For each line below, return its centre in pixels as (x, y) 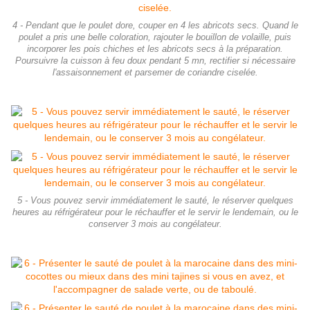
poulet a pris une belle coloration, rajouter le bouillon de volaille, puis (155, 38)
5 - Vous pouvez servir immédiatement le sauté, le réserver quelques (155, 201)
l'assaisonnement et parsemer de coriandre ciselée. (155, 73)
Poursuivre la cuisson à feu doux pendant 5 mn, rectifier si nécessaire (155, 61)
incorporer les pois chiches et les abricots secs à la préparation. (155, 49)
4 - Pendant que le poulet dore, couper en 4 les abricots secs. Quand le (155, 26)
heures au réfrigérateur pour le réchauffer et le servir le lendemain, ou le (155, 213)
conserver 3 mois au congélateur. (155, 225)
